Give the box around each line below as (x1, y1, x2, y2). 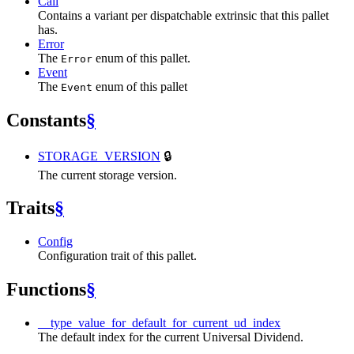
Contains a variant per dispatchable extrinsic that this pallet (38, 8, 329, 22)
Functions (6, 279, 86, 300)
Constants (6, 109, 86, 130)
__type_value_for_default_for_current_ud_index (38, 316, 281, 330)
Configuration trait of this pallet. (38, 249, 197, 263)
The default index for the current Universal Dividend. (38, 330, 303, 345)
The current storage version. (38, 168, 177, 182)
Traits (6, 198, 55, 219)
